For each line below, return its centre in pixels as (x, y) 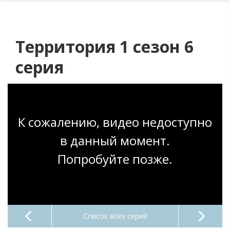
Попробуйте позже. (115, 159)
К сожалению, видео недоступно (115, 122)
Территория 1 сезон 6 (104, 47)
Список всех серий (115, 216)
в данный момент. (115, 140)
